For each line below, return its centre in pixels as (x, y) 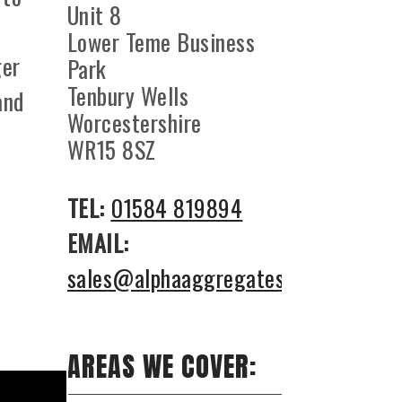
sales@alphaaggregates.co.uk (201, 278)
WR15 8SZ (111, 149)
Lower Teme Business (161, 42)
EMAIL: (98, 243)
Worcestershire (134, 122)
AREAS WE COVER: (162, 367)
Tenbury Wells (128, 96)
